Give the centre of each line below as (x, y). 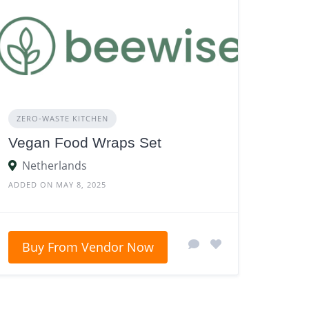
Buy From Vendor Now (88, 247)
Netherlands (55, 166)
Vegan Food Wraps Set (85, 143)
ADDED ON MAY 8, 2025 (58, 185)
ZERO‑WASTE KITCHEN (63, 119)
